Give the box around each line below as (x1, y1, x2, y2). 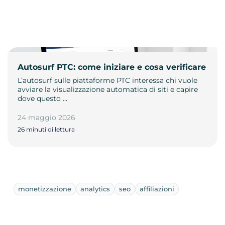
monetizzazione (18, 184, 71, 193)
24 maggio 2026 (18, 113, 75, 122)
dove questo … (18, 93, 67, 103)
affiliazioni (140, 184, 174, 193)
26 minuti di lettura (18, 125, 75, 133)
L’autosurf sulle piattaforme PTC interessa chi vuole (18, 75, 197, 85)
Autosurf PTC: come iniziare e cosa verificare (18, 62, 206, 72)
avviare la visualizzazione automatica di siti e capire (18, 84, 198, 94)
